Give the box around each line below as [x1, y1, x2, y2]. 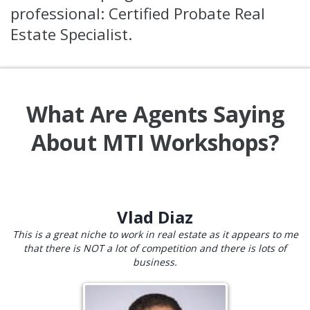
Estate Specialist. [10, 24, 140, 45]
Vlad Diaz [117, 206, 193, 229]
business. [133, 255, 177, 269]
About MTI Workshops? [30, 127, 280, 158]
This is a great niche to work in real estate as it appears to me [12, 228, 298, 241]
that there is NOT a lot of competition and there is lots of [24, 241, 286, 255]
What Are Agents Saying [26, 99, 284, 129]
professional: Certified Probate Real [10, 3, 265, 24]
